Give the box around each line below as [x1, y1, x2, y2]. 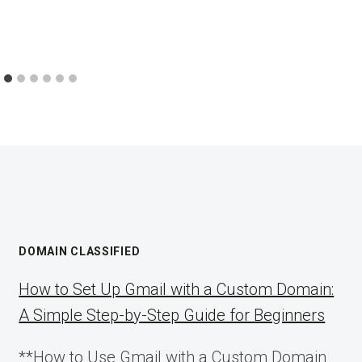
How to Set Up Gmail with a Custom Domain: [19, 280, 335, 300]
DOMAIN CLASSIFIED [19, 245, 141, 259]
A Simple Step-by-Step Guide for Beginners [19, 305, 326, 326]
